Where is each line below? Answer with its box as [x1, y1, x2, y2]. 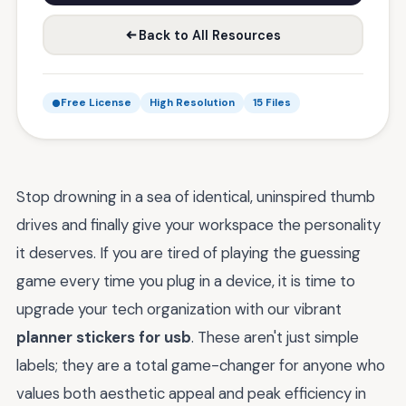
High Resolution [150, 96, 235, 110]
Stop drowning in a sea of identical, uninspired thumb [16, 187, 375, 207]
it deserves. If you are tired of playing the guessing [16, 243, 361, 263]
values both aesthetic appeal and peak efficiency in [16, 383, 366, 403]
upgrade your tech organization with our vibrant [16, 299, 342, 319]
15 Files [253, 96, 291, 110]
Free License [61, 96, 131, 110]
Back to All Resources [139, 26, 281, 43]
